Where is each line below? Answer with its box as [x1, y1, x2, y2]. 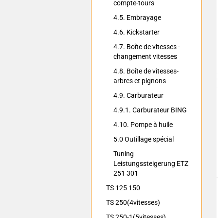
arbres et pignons [113, 77, 166, 85]
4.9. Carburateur [113, 91, 163, 99]
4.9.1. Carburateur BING [113, 106, 187, 114]
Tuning [113, 150, 134, 158]
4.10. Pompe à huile [113, 121, 173, 128]
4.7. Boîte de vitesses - [113, 43, 180, 51]
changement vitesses [113, 53, 177, 60]
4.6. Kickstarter [113, 28, 160, 36]
